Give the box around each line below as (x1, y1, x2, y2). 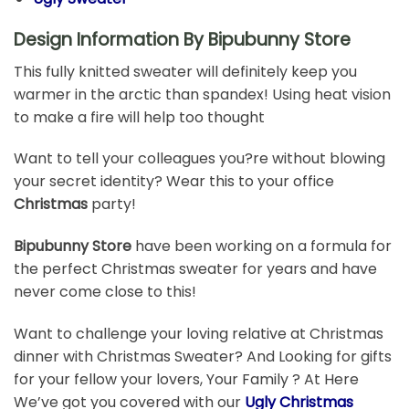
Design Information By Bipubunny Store (14, 26, 351, 52)
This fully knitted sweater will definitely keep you (14, 60, 357, 82)
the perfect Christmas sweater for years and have (14, 258, 377, 280)
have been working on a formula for (135, 236, 392, 257)
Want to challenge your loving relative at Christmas (14, 322, 383, 344)
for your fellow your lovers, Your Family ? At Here (14, 368, 359, 390)
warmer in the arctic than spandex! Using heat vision (14, 83, 391, 105)
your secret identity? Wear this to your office (14, 171, 334, 193)
